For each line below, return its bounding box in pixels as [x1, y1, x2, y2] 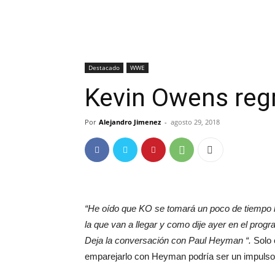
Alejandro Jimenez [99, 117, 161, 126]
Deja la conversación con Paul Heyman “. [85, 235, 251, 246]
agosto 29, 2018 [171, 117, 220, 126]
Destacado [88, 63, 120, 72]
